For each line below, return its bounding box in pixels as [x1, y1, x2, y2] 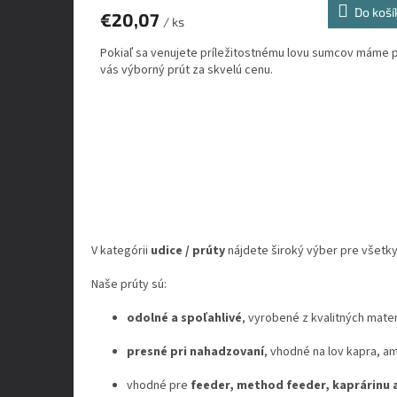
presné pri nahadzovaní [127, 343, 264, 362]
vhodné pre [127, 377, 191, 395]
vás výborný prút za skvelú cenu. [100, 60, 273, 79]
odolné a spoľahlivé [127, 309, 242, 328]
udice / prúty [151, 242, 225, 261]
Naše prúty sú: [91, 276, 167, 294]
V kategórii [91, 242, 151, 261]
